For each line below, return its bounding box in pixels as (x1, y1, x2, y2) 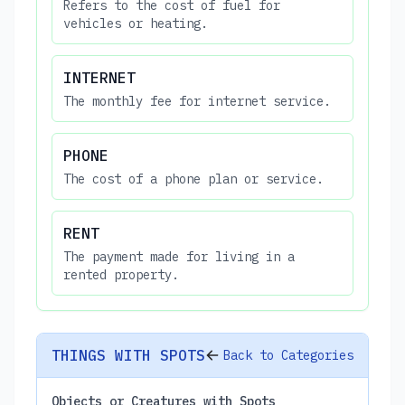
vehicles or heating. (63, 14, 208, 32)
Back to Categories (223, 346, 353, 363)
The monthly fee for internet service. (63, 92, 331, 109)
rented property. (63, 266, 179, 283)
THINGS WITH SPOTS (52, 345, 205, 364)
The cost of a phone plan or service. (63, 170, 324, 187)
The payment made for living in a (63, 248, 295, 265)
